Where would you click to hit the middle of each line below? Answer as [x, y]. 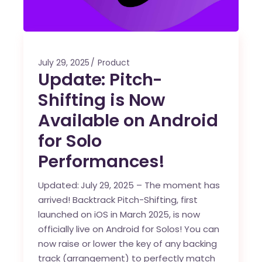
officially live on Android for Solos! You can [129, 229]
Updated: [59, 185]
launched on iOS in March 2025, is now [119, 214]
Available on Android [128, 120]
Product [114, 62]
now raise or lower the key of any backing [128, 243]
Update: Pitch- [101, 79]
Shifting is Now [102, 100]
